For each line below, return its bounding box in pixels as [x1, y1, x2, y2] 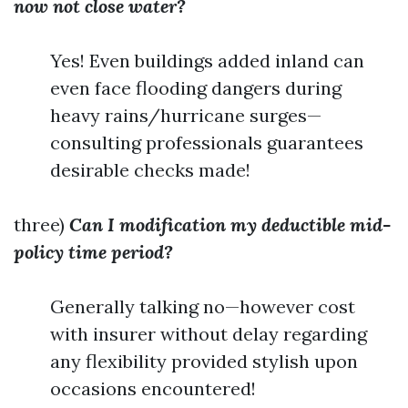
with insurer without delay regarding [50, 322, 367, 345]
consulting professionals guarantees [50, 131, 363, 154]
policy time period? [14, 240, 173, 263]
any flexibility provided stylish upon [50, 350, 358, 372]
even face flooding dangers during [50, 76, 342, 99]
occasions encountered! [50, 377, 256, 400]
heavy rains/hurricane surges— [50, 104, 321, 127]
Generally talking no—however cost [50, 295, 355, 318]
